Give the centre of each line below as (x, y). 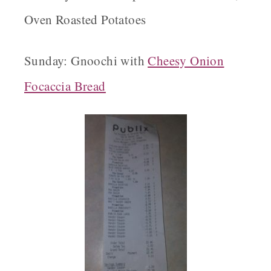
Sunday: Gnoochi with (86, 61)
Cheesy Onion (186, 61)
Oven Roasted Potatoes (85, 20)
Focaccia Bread (65, 86)
